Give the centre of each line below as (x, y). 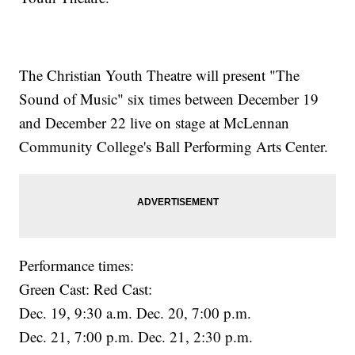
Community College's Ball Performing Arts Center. (174, 147)
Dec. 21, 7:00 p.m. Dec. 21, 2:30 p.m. (136, 337)
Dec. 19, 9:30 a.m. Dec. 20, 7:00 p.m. (136, 313)
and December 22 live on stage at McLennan (155, 123)
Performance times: (77, 265)
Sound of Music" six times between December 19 (169, 99)
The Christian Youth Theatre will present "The (160, 75)
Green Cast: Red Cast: (86, 289)
